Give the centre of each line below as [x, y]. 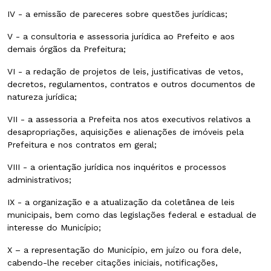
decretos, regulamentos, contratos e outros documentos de [131, 84]
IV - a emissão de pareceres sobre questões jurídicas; [119, 14]
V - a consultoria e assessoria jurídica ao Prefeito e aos [121, 36]
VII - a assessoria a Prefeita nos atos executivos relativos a [129, 119]
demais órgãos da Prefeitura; [68, 49]
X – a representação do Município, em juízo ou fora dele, [124, 250]
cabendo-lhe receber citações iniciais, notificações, [113, 262]
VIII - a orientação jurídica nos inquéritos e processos [117, 167]
